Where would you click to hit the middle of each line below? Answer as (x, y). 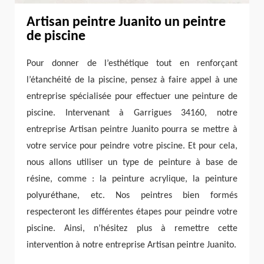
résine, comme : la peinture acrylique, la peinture (132, 179)
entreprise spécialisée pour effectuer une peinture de (132, 96)
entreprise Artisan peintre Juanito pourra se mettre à (132, 129)
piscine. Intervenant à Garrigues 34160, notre (132, 113)
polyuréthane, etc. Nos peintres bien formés (132, 195)
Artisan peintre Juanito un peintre (126, 22)
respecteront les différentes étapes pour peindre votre (132, 212)
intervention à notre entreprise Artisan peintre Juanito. (131, 245)
